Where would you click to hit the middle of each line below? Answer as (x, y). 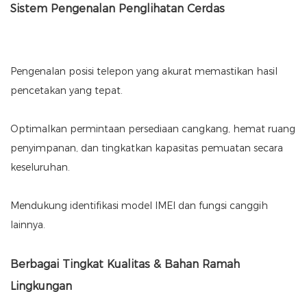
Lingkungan (41, 286)
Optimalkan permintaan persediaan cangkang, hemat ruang (153, 129)
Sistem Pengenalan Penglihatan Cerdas (118, 9)
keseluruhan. (40, 168)
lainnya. (28, 225)
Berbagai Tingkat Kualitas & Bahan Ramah (125, 265)
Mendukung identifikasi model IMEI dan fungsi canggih (139, 206)
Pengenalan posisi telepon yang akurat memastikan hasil (144, 72)
